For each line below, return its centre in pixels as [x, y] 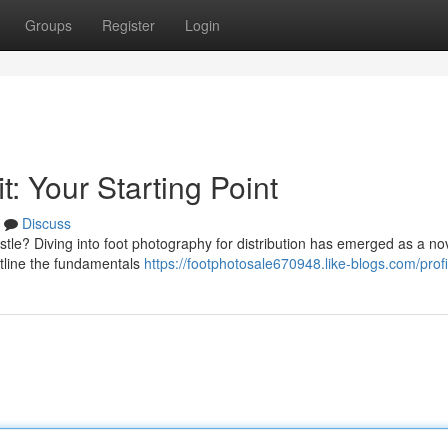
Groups [48, 25]
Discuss [46, 223]
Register [128, 25]
